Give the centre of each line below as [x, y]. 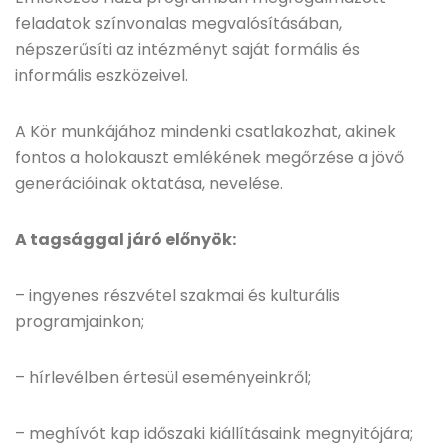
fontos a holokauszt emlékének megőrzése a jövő [209, 157]
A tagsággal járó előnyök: [125, 239]
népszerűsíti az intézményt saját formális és [187, 49]
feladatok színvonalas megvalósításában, [178, 23]
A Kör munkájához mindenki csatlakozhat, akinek [205, 131]
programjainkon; [79, 321]
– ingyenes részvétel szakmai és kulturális [177, 295]
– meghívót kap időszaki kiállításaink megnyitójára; [214, 433]
